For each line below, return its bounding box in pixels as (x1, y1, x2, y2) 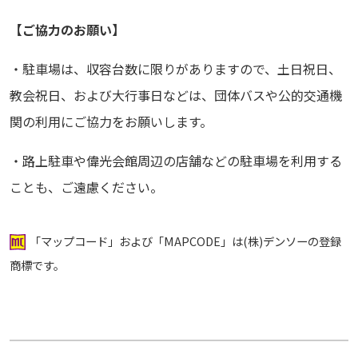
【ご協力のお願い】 (10, 20, 125, 40)
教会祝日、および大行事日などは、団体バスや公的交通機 (10, 86, 342, 105)
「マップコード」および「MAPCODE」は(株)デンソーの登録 (30, 233, 341, 250)
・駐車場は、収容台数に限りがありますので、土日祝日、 (10, 59, 341, 79)
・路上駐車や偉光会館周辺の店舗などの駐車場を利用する (10, 151, 342, 171)
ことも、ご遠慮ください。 (10, 177, 163, 197)
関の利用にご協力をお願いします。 (10, 112, 213, 132)
